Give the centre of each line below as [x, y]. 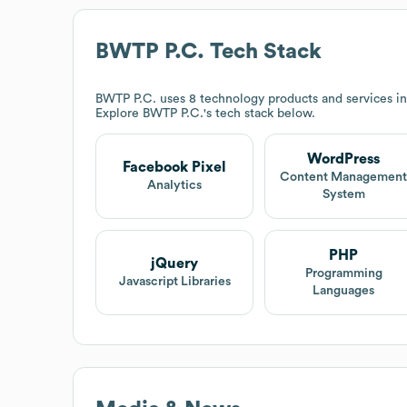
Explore [119, 113]
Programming [343, 273]
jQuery [175, 264]
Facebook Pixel [175, 168]
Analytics [175, 186]
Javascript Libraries [174, 282]
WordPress [344, 159]
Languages [344, 290]
